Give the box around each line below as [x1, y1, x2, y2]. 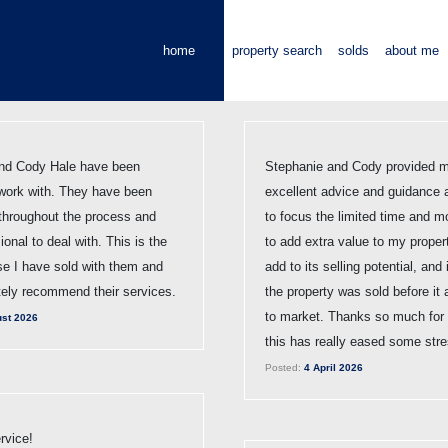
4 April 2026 [301, 361, 363, 373]
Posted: [265, 361, 301, 373]
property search [232, 42, 322, 58]
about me [385, 42, 439, 58]
